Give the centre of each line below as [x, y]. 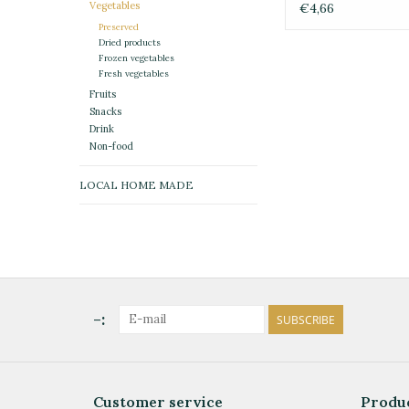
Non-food [111, 147]
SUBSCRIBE [306, 320]
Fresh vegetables [133, 74]
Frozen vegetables [136, 58]
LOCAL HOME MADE [136, 185]
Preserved [118, 27]
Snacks [105, 112]
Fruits [102, 94]
